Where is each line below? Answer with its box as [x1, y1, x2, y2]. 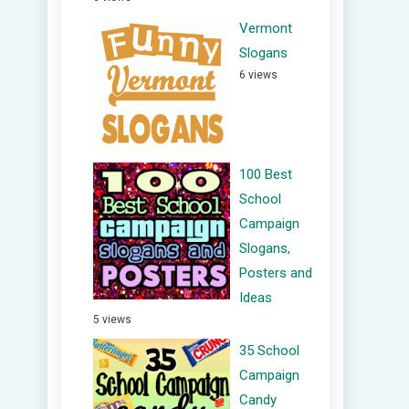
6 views [239, 68, 278, 81]
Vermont [239, 20, 292, 37]
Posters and [239, 265, 312, 281]
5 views [93, 313, 131, 326]
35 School [239, 342, 299, 359]
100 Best [239, 166, 292, 183]
